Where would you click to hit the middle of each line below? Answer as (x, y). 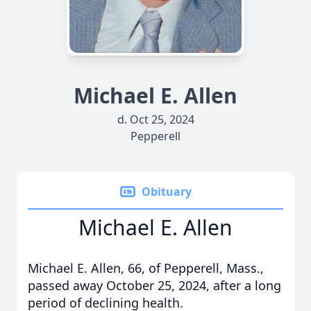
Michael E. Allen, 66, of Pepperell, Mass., (146, 268)
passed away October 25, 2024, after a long (154, 285)
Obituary (167, 192)
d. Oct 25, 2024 (155, 119)
